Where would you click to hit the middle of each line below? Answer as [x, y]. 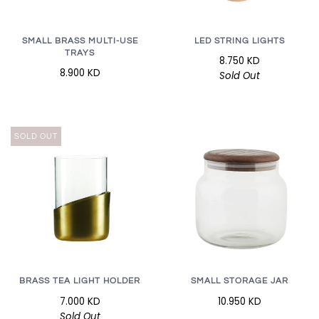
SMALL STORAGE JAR [239, 281]
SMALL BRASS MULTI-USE [80, 41]
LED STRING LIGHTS [239, 41]
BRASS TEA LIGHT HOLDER [80, 281]
